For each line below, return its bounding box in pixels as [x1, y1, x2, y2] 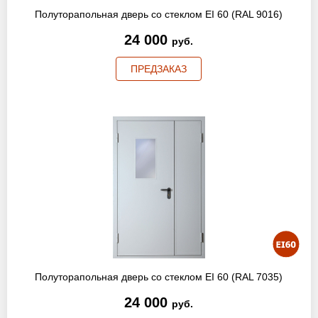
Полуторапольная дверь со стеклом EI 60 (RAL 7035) [35, 271, 283, 283]
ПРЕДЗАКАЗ [131, 63, 187, 75]
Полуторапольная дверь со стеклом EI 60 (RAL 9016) [35, 9, 283, 20]
